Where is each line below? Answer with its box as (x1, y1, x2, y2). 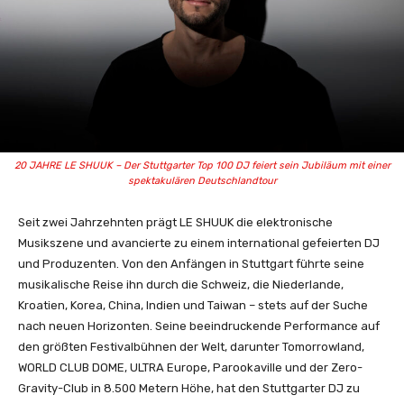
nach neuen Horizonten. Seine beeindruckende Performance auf (18, 318, 380, 333)
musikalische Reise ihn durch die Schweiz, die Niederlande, (18, 277, 344, 291)
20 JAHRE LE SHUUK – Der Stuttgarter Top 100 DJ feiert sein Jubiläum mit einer (14, 159, 390, 171)
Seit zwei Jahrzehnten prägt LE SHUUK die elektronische (18, 215, 333, 229)
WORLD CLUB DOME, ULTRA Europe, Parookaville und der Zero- (18, 360, 363, 374)
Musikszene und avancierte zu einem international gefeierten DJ (18, 235, 380, 250)
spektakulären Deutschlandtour (127, 174, 277, 187)
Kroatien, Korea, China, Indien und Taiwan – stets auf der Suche (18, 298, 368, 312)
